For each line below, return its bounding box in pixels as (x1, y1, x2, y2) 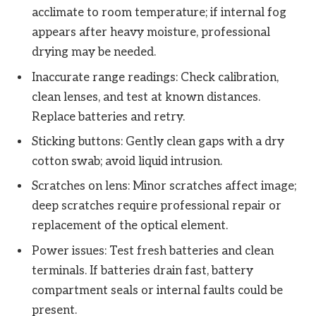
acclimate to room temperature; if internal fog (32, 6, 286, 20)
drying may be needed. (32, 45, 156, 60)
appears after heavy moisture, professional (32, 25, 270, 40)
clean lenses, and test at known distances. (32, 90, 260, 104)
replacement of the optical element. (32, 219, 228, 233)
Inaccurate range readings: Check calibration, (32, 70, 279, 85)
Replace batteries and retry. (32, 109, 185, 124)
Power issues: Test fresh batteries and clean (32, 243, 274, 258)
